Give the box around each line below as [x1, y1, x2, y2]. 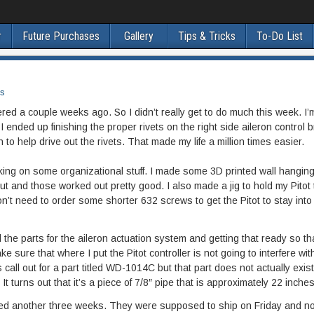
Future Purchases [22, 29, 100, 43]
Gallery [123, 29, 153, 43]
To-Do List [256, 29, 303, 43]
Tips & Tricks [177, 29, 235, 43]
